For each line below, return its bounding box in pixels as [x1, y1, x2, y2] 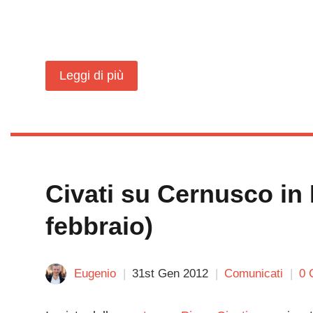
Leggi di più [59, 68, 124, 82]
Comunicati [224, 267, 283, 280]
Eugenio [74, 267, 116, 280]
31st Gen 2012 [132, 267, 208, 280]
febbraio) [45, 212, 153, 240]
